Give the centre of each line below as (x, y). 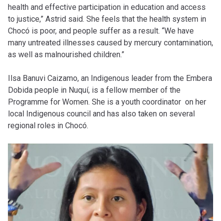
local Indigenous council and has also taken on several (101, 114)
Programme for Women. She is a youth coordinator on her (107, 102)
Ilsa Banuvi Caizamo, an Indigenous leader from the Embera (110, 78)
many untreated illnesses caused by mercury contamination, (110, 43)
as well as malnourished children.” (66, 55)
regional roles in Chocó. (49, 126)
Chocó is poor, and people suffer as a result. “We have (101, 31)
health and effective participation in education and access (107, 7)
